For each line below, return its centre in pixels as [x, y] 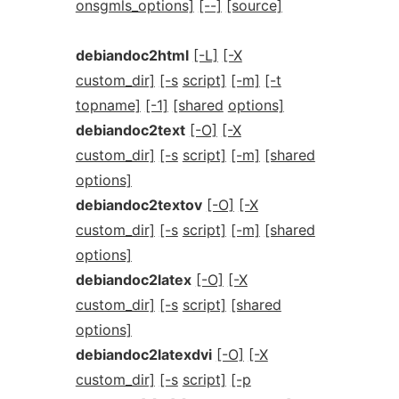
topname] [108, 105]
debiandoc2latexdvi [143, 354]
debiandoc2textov [138, 205]
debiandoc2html [132, 55]
